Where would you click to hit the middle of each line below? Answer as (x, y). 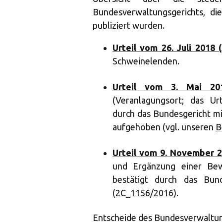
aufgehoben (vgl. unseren (164, 127)
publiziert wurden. (129, 25)
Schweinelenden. (146, 61)
